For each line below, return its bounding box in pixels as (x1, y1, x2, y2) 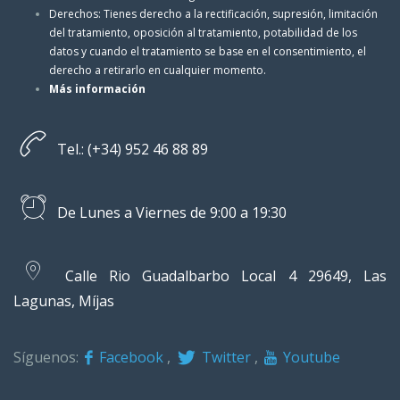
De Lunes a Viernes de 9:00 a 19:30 (53, 202, 287, 222)
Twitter (197, 346, 251, 367)
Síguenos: (13, 346, 82, 367)
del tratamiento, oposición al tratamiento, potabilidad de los (49, 24, 357, 40)
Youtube (279, 346, 341, 367)
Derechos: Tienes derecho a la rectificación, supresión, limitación (49, 5, 378, 21)
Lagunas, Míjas (13, 290, 114, 311)
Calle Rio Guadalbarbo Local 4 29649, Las (53, 265, 387, 286)
